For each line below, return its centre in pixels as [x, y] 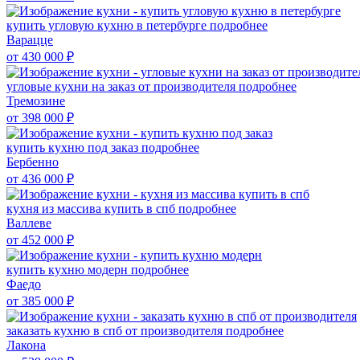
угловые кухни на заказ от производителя [123, 86]
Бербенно [33, 162]
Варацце [30, 39]
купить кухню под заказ [74, 147]
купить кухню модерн [69, 269]
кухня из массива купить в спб [92, 208]
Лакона [26, 345]
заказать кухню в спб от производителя [116, 330]
